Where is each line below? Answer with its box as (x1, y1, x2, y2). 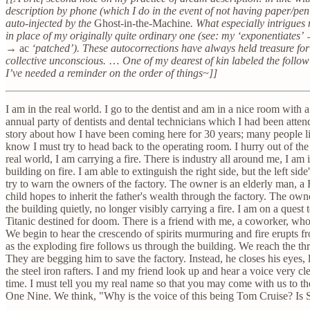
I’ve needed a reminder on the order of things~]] (6, 66, 217, 79)
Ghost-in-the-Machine (94, 17, 190, 29)
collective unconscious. (6, 54, 109, 66)
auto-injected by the (6, 17, 94, 29)
